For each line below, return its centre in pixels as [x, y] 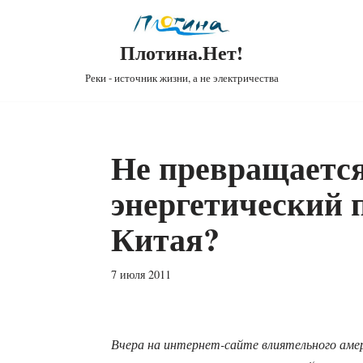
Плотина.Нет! [181, 53]
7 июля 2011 [141, 275]
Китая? [165, 239]
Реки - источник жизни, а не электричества [181, 78]
